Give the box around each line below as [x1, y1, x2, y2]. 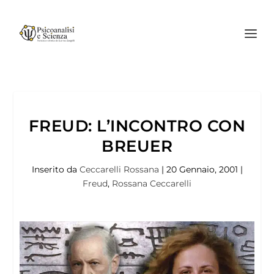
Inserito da [31, 164, 80, 175]
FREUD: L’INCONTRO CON [28, 116, 246, 136]
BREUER [102, 136, 172, 156]
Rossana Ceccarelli [112, 178, 191, 189]
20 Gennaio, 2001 [166, 164, 238, 175]
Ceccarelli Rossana [79, 164, 159, 175]
